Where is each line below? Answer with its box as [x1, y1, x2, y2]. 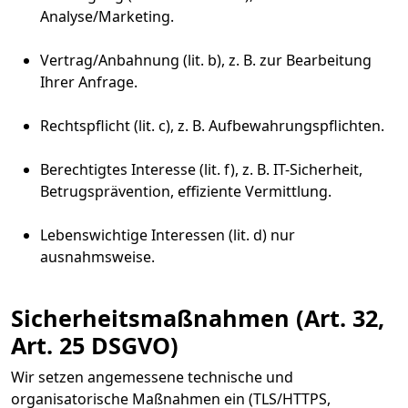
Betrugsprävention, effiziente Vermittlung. [40, 181, 331, 201]
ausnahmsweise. [40, 247, 155, 267]
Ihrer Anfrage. [40, 72, 138, 92]
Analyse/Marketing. [40, 6, 174, 26]
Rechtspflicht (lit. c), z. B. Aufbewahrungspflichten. [40, 116, 384, 136]
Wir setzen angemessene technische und [11, 367, 293, 387]
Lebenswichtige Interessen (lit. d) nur [40, 225, 295, 245]
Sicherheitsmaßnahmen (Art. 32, [11, 302, 384, 333]
